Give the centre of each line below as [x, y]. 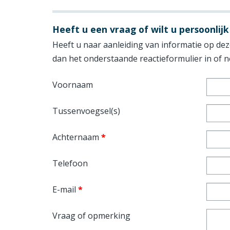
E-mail [65, 190]
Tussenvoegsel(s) [86, 111]
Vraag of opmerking [91, 216]
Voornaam [73, 85]
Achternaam [77, 137]
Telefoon [70, 164]
